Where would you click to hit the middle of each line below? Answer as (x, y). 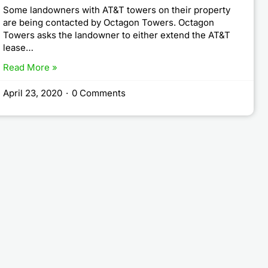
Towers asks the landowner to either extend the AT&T (117, 35)
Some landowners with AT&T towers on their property (117, 10)
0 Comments (99, 93)
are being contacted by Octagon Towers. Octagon (109, 22)
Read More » (31, 67)
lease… (19, 48)
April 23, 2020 (33, 93)
